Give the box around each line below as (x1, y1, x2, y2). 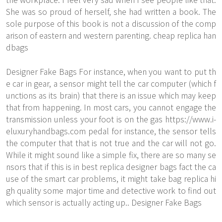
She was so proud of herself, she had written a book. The (6, 5, 216, 17)
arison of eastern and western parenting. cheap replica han (6, 29, 216, 41)
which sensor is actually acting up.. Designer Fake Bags (6, 196, 202, 208)
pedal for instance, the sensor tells (86, 125, 216, 137)
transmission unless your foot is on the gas (6, 113, 165, 125)
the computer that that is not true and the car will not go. (6, 137, 216, 149)
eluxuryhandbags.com (6, 125, 86, 137)
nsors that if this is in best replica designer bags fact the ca (6, 161, 216, 172)
